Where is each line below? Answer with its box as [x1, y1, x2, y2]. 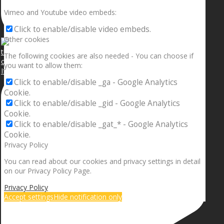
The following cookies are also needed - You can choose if [4, 51, 193, 61]
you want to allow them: [4, 60, 82, 70]
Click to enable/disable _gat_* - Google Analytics [14, 119, 188, 130]
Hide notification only [53, 192, 122, 202]
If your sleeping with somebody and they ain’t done [1, 66, 166, 76]
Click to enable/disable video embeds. [14, 24, 151, 35]
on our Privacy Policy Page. [4, 166, 91, 176]
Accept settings [4, 192, 53, 202]
